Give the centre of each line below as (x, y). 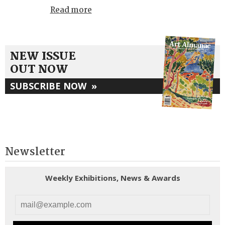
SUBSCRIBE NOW (51, 86)
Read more (71, 10)
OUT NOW (39, 70)
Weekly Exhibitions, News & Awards (113, 178)
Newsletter (35, 152)
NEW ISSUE (43, 57)
